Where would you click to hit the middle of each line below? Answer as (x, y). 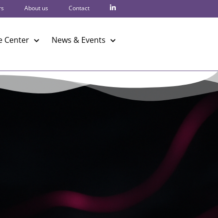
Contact (79, 8)
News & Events (79, 40)
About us (36, 8)
